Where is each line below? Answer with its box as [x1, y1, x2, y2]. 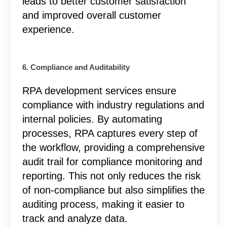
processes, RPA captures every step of [22, 127, 198, 139]
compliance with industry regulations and [22, 99, 204, 110]
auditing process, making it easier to [22, 198, 184, 210]
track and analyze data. [22, 212, 128, 224]
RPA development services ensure [22, 85, 176, 96]
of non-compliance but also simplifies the [22, 184, 205, 196]
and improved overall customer [22, 9, 161, 21]
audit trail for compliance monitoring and [22, 156, 202, 167]
